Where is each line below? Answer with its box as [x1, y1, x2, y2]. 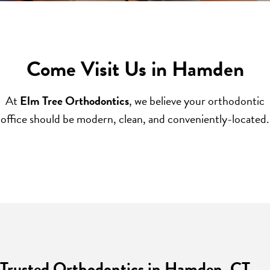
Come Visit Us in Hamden [26, 53, 244, 84]
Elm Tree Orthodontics [20, 92, 129, 110]
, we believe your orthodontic [129, 92, 265, 110]
